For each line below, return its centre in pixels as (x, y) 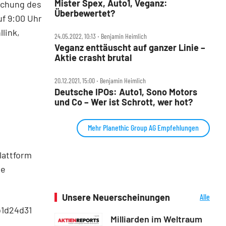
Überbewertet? (85, 13)
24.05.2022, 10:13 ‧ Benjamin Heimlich (101, 36)
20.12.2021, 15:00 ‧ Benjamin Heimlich (100, 80)
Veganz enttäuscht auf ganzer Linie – (130, 47)
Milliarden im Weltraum (156, 219)
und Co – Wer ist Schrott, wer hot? (124, 102)
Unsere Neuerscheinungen (116, 197)
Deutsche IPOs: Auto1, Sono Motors (126, 92)
